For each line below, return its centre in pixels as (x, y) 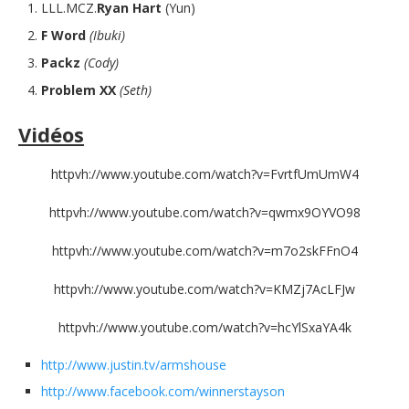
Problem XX (80, 90)
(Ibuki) (107, 35)
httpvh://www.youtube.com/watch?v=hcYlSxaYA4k (204, 327)
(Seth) (136, 90)
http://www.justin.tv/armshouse (134, 365)
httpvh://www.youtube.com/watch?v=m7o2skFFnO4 (204, 251)
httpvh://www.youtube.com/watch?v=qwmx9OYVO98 (204, 212)
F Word (63, 35)
